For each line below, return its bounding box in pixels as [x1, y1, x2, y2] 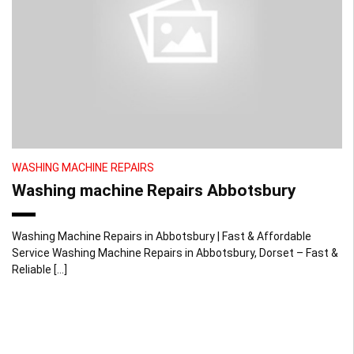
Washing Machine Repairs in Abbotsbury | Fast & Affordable [12, 229, 311, 243]
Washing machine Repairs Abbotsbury [12, 180, 296, 200]
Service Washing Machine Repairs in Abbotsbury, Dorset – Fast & [12, 246, 338, 259]
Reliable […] [12, 262, 67, 276]
